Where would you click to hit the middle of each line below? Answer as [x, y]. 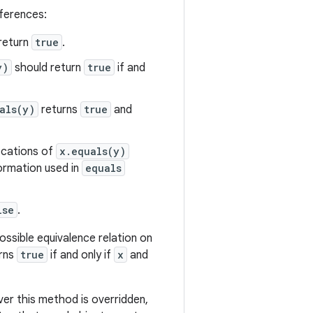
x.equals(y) [93, 151]
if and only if [81, 255]
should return [48, 68]
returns [59, 110]
